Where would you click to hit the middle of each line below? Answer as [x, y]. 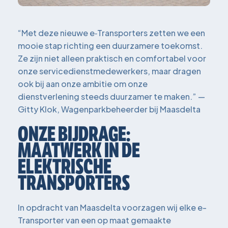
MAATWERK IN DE [79, 150]
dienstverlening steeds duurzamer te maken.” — [111, 96]
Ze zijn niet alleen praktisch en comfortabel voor [112, 58]
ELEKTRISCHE [65, 166]
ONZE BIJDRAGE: [74, 134]
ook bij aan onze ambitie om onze [83, 83]
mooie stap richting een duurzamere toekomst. [110, 45]
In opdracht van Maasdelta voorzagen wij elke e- [112, 207]
